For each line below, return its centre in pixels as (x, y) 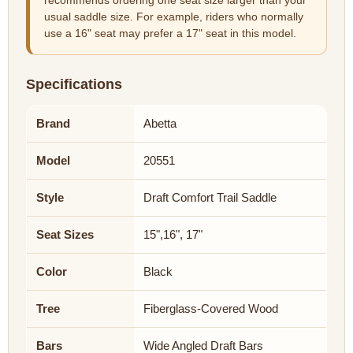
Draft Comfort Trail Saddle (210, 198)
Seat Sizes (65, 235)
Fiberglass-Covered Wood (211, 309)
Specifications (74, 84)
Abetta (160, 124)
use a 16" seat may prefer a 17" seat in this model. (170, 34)
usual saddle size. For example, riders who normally (174, 17)
